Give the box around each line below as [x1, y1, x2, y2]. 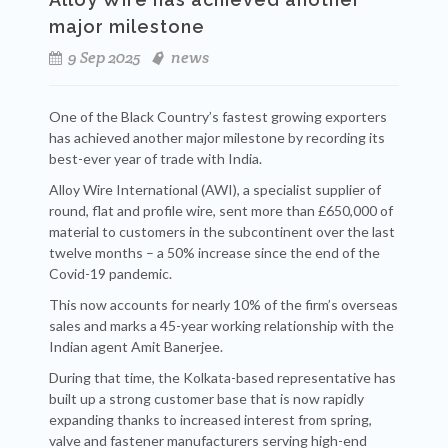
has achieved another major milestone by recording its [49, 129, 385, 146]
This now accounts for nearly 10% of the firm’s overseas [49, 296, 398, 313]
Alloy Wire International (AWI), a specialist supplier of [49, 181, 381, 198]
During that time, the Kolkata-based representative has [49, 369, 396, 386]
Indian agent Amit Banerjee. [49, 338, 223, 355]
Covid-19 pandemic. [49, 265, 172, 282]
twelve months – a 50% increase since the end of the [49, 244, 380, 261]
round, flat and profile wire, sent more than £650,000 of [49, 202, 393, 219]
